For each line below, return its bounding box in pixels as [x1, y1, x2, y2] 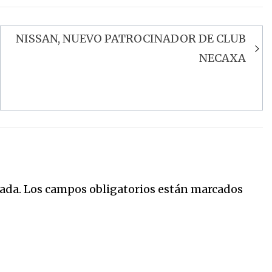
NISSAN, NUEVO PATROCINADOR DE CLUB [15, 32, 246, 46]
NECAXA [199, 51, 246, 65]
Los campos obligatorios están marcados [21, 182, 243, 196]
